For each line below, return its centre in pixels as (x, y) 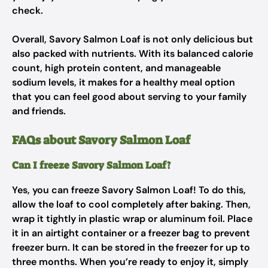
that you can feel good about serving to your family (129, 97)
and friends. (39, 111)
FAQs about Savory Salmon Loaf (101, 140)
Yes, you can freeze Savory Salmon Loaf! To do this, (129, 190)
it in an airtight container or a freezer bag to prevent (131, 233)
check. (28, 10)
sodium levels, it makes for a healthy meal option (124, 82)
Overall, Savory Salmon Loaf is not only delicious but (133, 39)
